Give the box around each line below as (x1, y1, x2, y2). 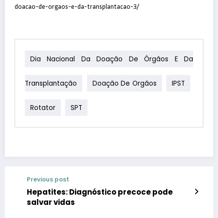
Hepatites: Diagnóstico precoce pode (27, 187, 173, 198)
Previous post (27, 175, 69, 184)
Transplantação (25, 78, 77, 88)
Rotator (30, 103, 55, 112)
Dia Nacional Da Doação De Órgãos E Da (30, 54, 193, 64)
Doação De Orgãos (92, 78, 157, 88)
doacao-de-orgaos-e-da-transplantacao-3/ (15, 2, 139, 11)
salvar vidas (27, 197, 75, 208)
